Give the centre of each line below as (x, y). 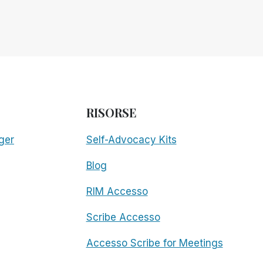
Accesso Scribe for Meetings (154, 243)
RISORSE (111, 112)
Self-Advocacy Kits (131, 139)
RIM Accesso (117, 191)
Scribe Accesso (123, 217)
